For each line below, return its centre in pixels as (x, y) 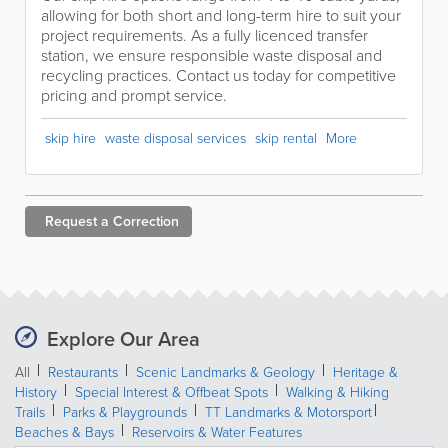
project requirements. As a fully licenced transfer (204, 35)
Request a (77, 221)
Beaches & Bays (64, 432)
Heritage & (365, 372)
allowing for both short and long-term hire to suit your (221, 15)
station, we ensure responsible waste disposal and (211, 55)
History (36, 392)
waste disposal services (175, 138)
